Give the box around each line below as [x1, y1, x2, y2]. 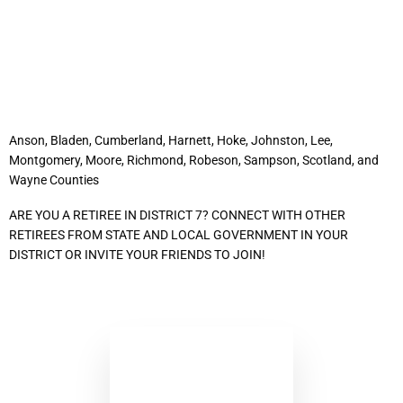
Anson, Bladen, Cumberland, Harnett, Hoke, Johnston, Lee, [9, 132, 333, 148]
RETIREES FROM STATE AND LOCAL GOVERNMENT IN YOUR [9, 227, 348, 242]
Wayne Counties [9, 172, 99, 187]
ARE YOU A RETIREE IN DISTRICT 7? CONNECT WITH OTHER [9, 207, 345, 222]
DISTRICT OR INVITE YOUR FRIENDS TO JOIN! [9, 246, 265, 262]
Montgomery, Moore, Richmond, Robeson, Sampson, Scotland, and [9, 152, 379, 167]
